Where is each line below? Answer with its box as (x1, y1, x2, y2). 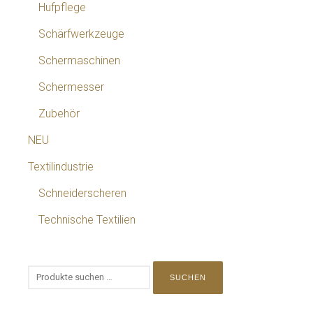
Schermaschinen (38, 53, 120, 67)
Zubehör (38, 106, 80, 120)
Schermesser (38, 80, 104, 94)
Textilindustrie (28, 159, 94, 173)
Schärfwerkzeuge (38, 27, 124, 41)
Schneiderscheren (38, 186, 126, 200)
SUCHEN (170, 272, 206, 282)
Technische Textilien (38, 212, 136, 226)
